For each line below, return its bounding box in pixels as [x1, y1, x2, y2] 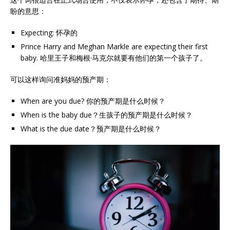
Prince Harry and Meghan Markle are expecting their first [21, 41, 208, 51]
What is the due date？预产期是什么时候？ [21, 123, 161, 133]
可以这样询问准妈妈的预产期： [10, 74, 111, 84]
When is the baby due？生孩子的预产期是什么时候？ [21, 109, 193, 120]
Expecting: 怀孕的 [21, 27, 78, 37]
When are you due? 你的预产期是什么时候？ [21, 95, 165, 106]
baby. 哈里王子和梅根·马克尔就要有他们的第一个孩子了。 [21, 52, 207, 63]
